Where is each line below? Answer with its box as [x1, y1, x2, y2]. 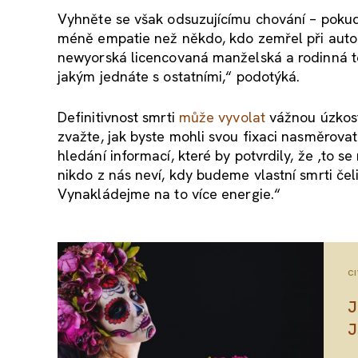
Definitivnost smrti [58, 108, 179, 127]
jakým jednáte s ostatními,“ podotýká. [58, 67, 300, 86]
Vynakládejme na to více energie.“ [58, 185, 280, 204]
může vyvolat [178, 108, 265, 127]
